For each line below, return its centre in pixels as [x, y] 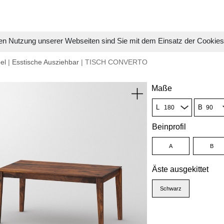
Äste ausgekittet [180, 169]
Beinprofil [169, 127]
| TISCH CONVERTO [113, 62]
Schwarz [170, 188]
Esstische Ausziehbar [45, 62]
